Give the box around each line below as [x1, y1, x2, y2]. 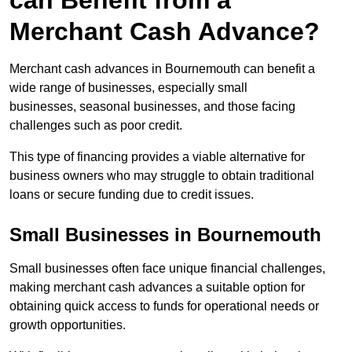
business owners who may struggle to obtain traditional [9, 169, 314, 183]
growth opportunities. [9, 318, 126, 332]
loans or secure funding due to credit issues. [9, 188, 254, 202]
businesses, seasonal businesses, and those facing [9, 100, 295, 114]
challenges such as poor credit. [9, 119, 182, 133]
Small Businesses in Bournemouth [9, 224, 321, 246]
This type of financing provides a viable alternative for [9, 150, 305, 164]
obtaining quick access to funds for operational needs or [9, 299, 319, 313]
